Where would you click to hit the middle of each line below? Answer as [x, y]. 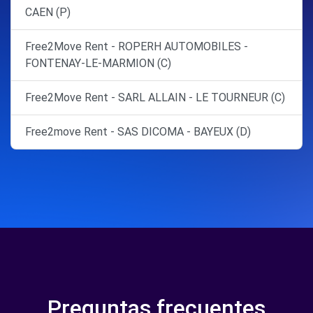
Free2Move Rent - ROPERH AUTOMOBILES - [137, 46]
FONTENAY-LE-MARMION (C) [98, 63]
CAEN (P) [48, 12]
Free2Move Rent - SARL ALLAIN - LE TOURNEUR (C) [155, 97]
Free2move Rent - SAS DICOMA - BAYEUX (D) [138, 132]
